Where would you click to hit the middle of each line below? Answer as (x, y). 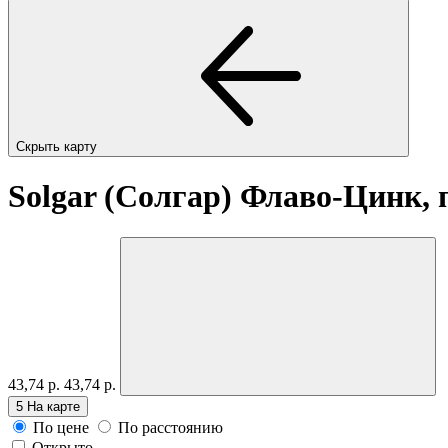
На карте (53, 406)
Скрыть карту (58, 146)
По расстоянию (170, 427)
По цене (61, 427)
